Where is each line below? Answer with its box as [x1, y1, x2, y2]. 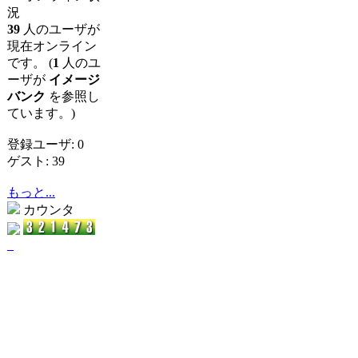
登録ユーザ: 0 [7, 137, 84, 151]
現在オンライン [7, 39, 97, 53]
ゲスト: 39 [7, 154, 65, 168]
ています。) [7, 106, 75, 120]
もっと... [7, 185, 55, 199]
